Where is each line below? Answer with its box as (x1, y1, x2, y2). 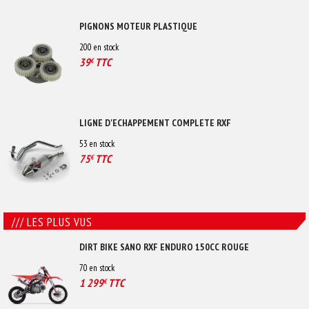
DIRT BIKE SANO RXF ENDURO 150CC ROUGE (79, 240, 249, 253)
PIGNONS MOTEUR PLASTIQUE (79, 19, 197, 32)
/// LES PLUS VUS (12, 214, 92, 230)
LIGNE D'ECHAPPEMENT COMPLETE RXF (79, 116, 231, 129)
